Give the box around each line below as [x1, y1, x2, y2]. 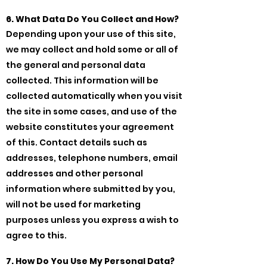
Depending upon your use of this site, [6, 27, 176, 40]
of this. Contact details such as [6, 136, 147, 148]
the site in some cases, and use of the [6, 105, 177, 117]
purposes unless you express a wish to [6, 213, 179, 226]
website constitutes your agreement [6, 120, 174, 133]
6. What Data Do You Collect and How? [6, 13, 179, 25]
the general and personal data [6, 58, 145, 71]
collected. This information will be [6, 74, 159, 86]
